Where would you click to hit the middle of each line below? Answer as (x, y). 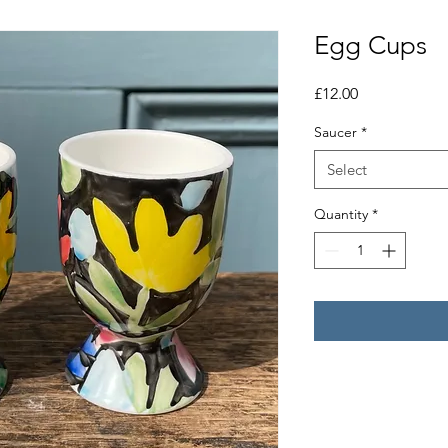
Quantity (341, 214)
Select (347, 169)
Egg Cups (370, 45)
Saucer (335, 132)
